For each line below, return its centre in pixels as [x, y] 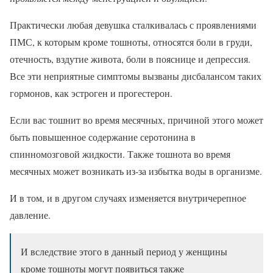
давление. [30, 215]
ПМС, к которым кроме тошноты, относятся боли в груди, [131, 42]
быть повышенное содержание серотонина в [103, 137]
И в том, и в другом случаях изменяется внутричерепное [128, 198]
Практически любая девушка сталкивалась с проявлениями [133, 25]
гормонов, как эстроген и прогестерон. [91, 93]
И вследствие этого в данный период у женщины [124, 252]
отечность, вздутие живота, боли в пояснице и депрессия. [130, 59]
